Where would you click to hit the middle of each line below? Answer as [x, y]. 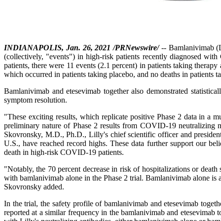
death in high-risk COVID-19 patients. [64, 152]
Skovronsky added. [34, 187]
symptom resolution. [36, 100]
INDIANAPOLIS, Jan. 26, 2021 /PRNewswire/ [82, 48]
